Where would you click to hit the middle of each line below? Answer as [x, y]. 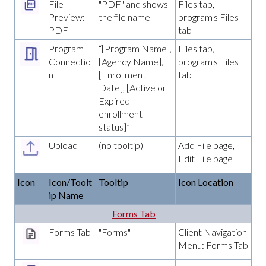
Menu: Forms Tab [213, 245]
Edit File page [205, 158]
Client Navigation [213, 232]
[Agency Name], [131, 61]
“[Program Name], [135, 48]
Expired [114, 100]
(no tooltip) [121, 145]
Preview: [67, 17]
